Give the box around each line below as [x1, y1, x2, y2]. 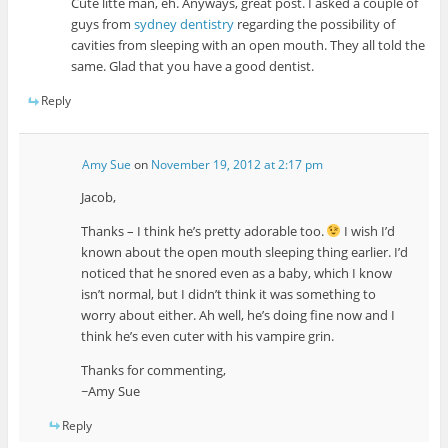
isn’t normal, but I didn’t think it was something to [80, 284, 376, 303]
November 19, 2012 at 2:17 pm [150, 155, 323, 173]
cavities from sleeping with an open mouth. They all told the [71, 36, 426, 55]
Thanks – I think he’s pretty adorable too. [80, 221, 327, 240]
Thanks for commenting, [80, 360, 226, 379]
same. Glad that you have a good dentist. [71, 57, 315, 76]
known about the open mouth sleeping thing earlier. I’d [80, 242, 408, 261]
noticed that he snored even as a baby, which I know [80, 263, 392, 282]
